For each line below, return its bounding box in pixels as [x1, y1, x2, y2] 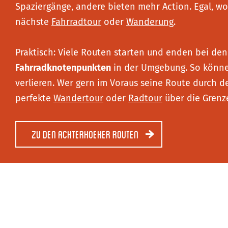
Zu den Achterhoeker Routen [32, 128, 138, 140]
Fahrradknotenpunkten [15, 62, 111, 73]
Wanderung [126, 16, 174, 27]
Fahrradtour [51, 16, 101, 27]
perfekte [15, 93, 53, 104]
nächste [15, 16, 51, 27]
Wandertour [53, 93, 103, 104]
